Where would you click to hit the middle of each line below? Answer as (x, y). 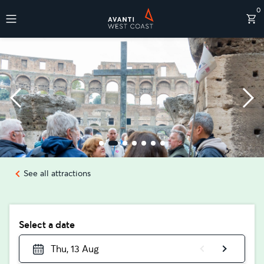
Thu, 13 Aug (74, 249)
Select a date (47, 225)
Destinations (44, 52)
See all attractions (57, 173)
